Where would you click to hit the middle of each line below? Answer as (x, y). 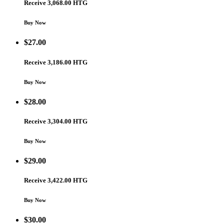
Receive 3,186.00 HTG (56, 62)
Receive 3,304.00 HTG (56, 121)
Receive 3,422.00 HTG (56, 180)
